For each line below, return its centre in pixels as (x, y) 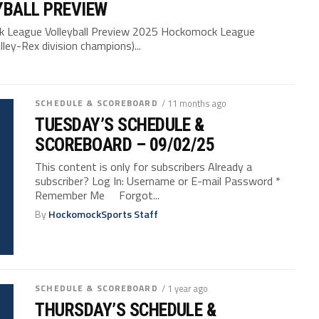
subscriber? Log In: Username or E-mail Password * (158, 181)
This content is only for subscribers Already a (144, 167)
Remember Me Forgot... (98, 195)
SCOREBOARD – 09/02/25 (125, 145)
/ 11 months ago (194, 104)
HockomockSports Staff (104, 215)
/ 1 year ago (184, 289)
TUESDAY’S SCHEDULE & (120, 125)
